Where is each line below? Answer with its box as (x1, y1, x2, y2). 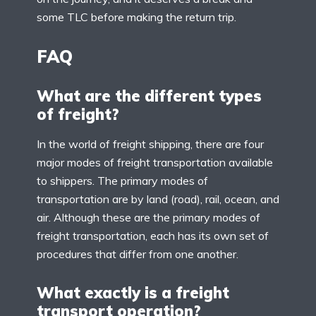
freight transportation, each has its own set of (37, 229, 269, 243)
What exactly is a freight (37, 283, 229, 303)
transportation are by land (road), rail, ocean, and (37, 192, 279, 207)
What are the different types (37, 85, 262, 106)
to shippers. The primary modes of (37, 174, 208, 188)
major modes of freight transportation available (37, 155, 273, 170)
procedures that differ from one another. (37, 247, 238, 262)
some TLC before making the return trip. (37, 9, 236, 24)
